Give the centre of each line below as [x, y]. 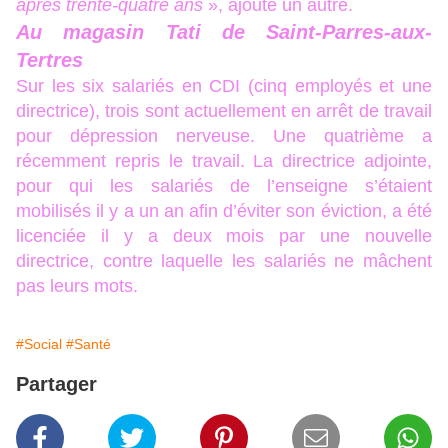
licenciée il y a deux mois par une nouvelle [224, 236]
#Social [39, 344]
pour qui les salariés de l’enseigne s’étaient [224, 186]
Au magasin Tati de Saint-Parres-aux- [224, 32]
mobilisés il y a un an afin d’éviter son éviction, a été [224, 211]
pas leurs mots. [77, 286]
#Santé [88, 344]
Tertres [49, 60]
